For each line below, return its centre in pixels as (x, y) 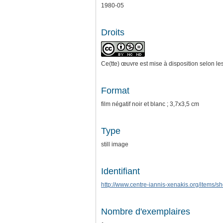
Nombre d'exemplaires (146, 212)
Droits (113, 33)
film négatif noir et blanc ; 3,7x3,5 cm (150, 104)
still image (115, 145)
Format (115, 91)
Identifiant (120, 171)
